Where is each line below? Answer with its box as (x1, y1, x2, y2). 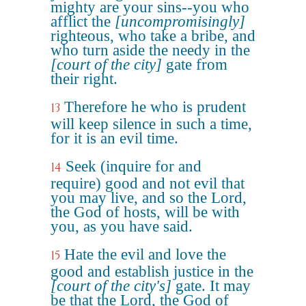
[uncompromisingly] (115, 13, 245, 30)
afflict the (51, 13, 115, 30)
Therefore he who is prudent (64, 98, 246, 115)
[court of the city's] (51, 277, 171, 294)
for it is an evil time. (51, 130, 178, 147)
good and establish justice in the (51, 263, 253, 280)
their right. (51, 70, 117, 87)
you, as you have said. (51, 218, 193, 235)
